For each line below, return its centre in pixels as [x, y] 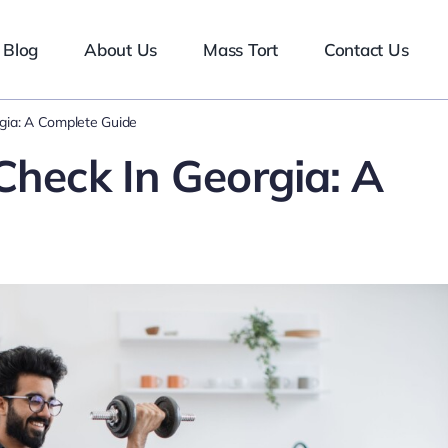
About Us [121, 49]
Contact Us [366, 49]
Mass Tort [240, 49]
